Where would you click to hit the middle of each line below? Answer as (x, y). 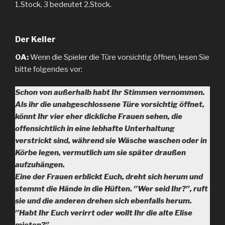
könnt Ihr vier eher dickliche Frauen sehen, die (99, 117)
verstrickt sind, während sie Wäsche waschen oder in (111, 141)
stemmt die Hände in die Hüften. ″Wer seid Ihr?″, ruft (111, 189)
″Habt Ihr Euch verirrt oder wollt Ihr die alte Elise (104, 213)
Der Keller (35, 39)
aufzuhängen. (40, 165)
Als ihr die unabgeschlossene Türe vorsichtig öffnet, (110, 104)
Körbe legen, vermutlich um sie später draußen (100, 153)
